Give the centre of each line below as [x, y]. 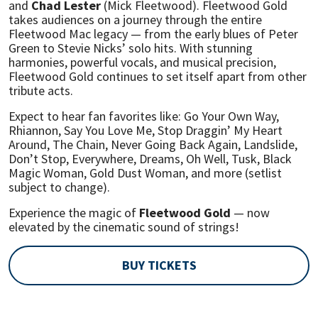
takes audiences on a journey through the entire [135, 20]
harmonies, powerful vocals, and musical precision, [142, 62]
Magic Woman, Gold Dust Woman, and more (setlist [145, 173]
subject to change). [59, 187]
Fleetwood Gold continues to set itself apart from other [158, 77]
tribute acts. [41, 91]
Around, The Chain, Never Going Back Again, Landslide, [153, 145]
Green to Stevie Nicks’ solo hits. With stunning [131, 48]
